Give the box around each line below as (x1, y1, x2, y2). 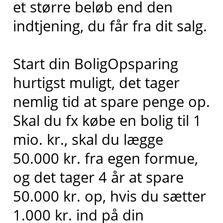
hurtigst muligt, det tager (12, 72, 180, 92)
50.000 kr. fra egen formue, (12, 148, 198, 168)
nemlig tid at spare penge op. (12, 91, 210, 111)
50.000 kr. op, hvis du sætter (12, 186, 206, 206)
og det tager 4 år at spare (12, 167, 184, 187)
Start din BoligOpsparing (12, 53, 178, 73)
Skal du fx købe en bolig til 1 (12, 110, 202, 130)
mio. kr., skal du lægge (12, 129, 163, 149)
